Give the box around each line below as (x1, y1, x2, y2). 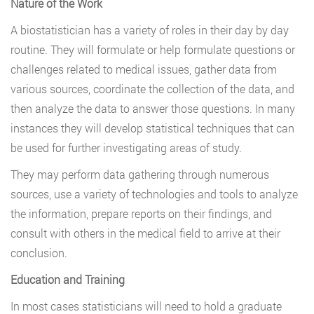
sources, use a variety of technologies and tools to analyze (11, 186, 298, 202)
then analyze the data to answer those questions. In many (11, 101, 295, 116)
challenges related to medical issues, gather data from (11, 62, 277, 77)
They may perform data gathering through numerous (11, 167, 269, 182)
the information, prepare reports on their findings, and (11, 206, 272, 221)
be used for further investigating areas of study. (11, 140, 242, 156)
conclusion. (11, 245, 67, 261)
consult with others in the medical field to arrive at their (11, 226, 280, 241)
